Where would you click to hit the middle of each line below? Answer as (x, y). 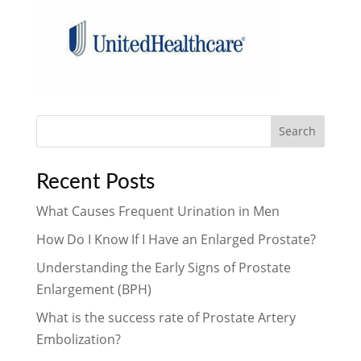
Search (298, 131)
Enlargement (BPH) (93, 289)
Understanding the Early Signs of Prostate (163, 267)
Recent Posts (95, 182)
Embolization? (78, 339)
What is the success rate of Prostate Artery (166, 317)
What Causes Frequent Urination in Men (158, 211)
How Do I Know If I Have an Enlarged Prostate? (176, 239)
